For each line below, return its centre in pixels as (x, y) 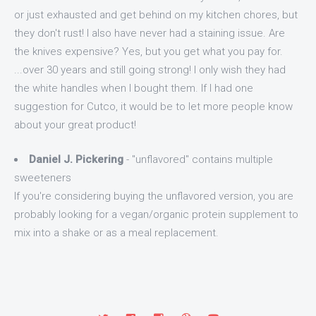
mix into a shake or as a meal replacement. (116, 232)
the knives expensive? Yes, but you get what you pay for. (148, 51)
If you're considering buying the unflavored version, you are (154, 196)
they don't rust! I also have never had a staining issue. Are (150, 33)
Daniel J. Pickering (76, 159)
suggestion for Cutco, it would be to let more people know (153, 107)
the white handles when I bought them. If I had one (134, 88)
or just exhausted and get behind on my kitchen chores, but (156, 15)
